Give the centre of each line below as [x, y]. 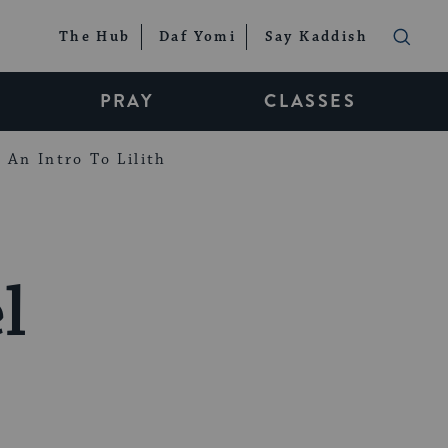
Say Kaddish [316, 37]
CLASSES [310, 101]
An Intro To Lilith [87, 159]
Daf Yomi [197, 37]
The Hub [94, 37]
